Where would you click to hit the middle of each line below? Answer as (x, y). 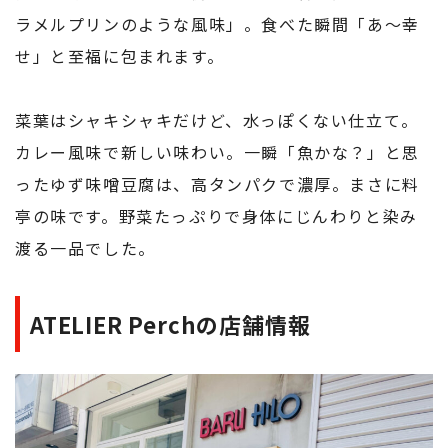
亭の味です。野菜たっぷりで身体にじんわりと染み (216, 216)
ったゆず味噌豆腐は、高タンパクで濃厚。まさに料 (217, 184)
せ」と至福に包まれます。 (120, 56)
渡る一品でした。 (85, 248)
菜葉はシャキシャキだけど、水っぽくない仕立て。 (217, 120)
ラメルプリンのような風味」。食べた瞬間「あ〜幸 (217, 24)
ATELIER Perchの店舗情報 (170, 324)
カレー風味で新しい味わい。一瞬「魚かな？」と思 (217, 152)
